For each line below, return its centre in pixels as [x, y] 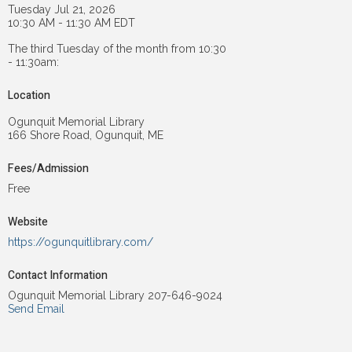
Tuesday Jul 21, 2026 [62, 9]
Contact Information [58, 275]
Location [29, 95]
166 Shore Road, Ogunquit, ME [86, 135]
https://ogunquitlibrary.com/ [81, 242]
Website [28, 222]
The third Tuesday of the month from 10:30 [117, 48]
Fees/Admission [49, 168]
